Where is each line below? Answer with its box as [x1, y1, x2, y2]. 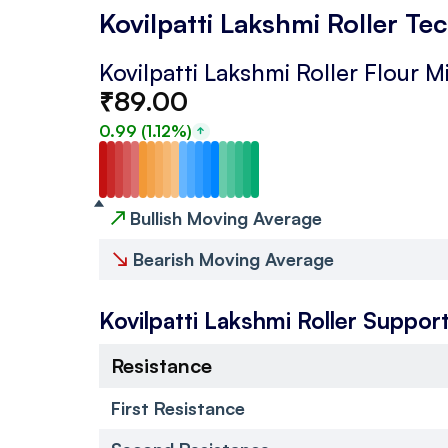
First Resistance [111, 396, 245, 419]
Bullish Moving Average [125, 206, 322, 229]
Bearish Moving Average [128, 247, 334, 270]
